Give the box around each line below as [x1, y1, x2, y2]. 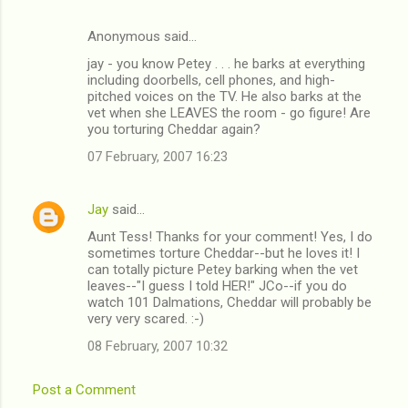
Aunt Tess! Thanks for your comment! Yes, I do [87, 228, 372, 245]
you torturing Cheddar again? [87, 120, 260, 138]
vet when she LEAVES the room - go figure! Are [87, 104, 371, 121]
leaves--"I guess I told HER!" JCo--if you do [87, 277, 347, 294]
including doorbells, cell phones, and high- [87, 71, 335, 88]
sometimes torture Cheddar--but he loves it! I [87, 244, 360, 261]
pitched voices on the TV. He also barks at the [87, 87, 362, 105]
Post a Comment [33, 381, 136, 398]
